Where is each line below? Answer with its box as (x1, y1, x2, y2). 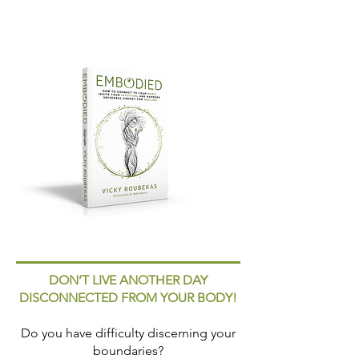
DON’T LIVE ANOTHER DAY (49, 272, 208, 288)
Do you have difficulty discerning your (21, 325, 236, 341)
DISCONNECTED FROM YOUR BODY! (19, 289, 237, 305)
